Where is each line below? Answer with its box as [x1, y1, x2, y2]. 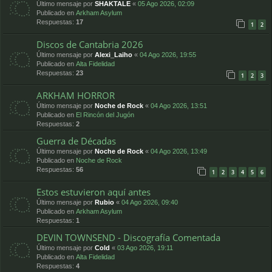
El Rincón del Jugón [76, 110, 134, 118]
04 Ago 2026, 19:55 [140, 50, 196, 58]
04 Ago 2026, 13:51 [151, 101, 207, 109]
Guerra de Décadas [36, 134, 116, 147]
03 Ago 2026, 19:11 [117, 243, 173, 251]
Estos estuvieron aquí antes [36, 185, 151, 198]
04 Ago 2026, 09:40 [121, 198, 178, 206]
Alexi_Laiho [95, 50, 132, 58]
